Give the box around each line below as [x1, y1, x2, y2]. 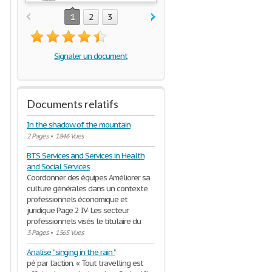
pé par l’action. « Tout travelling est [27, 258, 143, 268]
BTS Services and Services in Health [27, 151, 144, 161]
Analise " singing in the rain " [27, 247, 115, 257]
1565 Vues [55, 228, 84, 237]
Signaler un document [54, 51, 127, 61]
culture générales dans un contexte [27, 183, 148, 194]
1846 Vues [55, 132, 84, 140]
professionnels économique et [27, 194, 127, 205]
